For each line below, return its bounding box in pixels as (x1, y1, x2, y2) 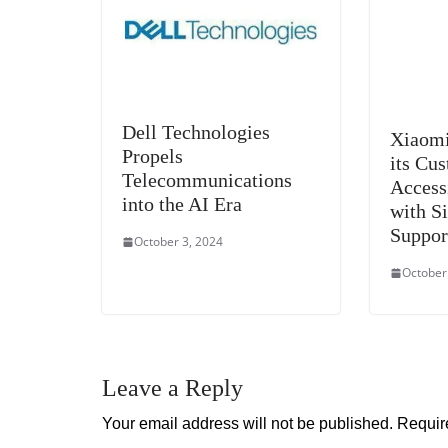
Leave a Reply (102, 375, 243, 402)
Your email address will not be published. (102, 415, 393, 433)
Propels (122, 145, 183, 168)
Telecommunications (122, 169, 292, 192)
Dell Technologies (122, 121, 270, 144)
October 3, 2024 (134, 233, 223, 251)
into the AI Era (122, 193, 242, 216)
